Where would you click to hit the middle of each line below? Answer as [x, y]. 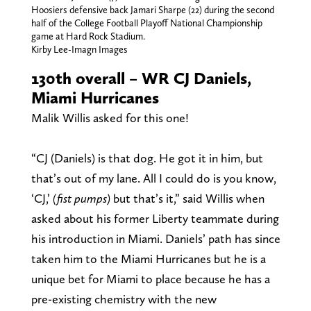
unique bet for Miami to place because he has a [150, 279]
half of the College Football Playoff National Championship [146, 23]
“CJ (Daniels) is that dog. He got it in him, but [147, 158]
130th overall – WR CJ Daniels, [141, 78]
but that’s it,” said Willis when [187, 199]
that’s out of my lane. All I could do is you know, [153, 178]
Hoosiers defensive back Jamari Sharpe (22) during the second [152, 10]
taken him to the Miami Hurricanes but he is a [148, 259]
